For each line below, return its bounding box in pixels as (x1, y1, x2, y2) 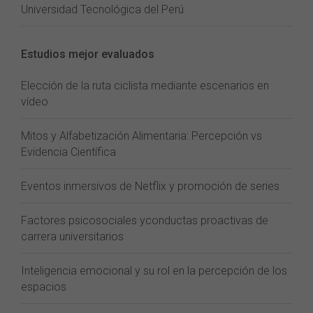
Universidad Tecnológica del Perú (21, 3, 184, 16)
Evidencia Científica (21, 145, 116, 159)
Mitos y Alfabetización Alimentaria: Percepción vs (21, 129, 262, 143)
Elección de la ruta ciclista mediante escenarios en (21, 79, 269, 92)
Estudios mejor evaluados (21, 48, 154, 61)
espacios (21, 280, 66, 293)
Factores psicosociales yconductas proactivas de (21, 214, 268, 227)
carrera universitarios (21, 230, 124, 243)
